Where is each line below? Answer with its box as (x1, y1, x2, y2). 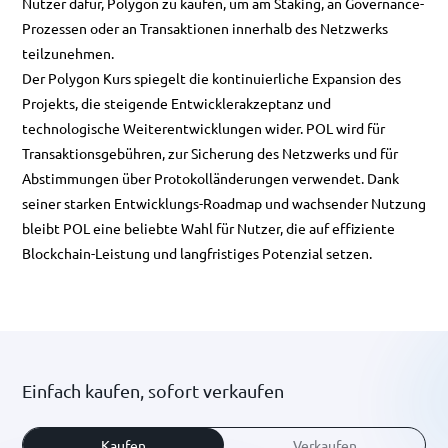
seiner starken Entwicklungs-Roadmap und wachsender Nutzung (22, 194, 426, 212)
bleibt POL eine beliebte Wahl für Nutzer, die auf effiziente (22, 219, 395, 237)
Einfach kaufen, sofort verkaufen (22, 380, 284, 401)
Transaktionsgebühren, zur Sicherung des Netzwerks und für (22, 144, 398, 162)
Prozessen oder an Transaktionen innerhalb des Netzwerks (22, 19, 388, 37)
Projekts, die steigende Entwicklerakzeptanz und (22, 94, 331, 112)
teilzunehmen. (22, 44, 114, 62)
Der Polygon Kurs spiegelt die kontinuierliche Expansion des (22, 69, 401, 87)
